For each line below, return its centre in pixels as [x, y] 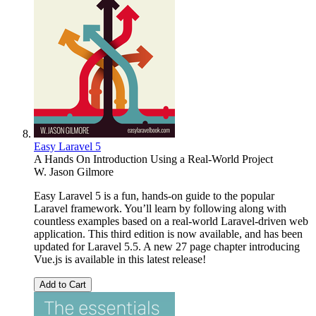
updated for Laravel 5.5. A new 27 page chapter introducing [167, 246]
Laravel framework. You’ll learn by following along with [160, 208]
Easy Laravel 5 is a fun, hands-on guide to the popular [154, 195]
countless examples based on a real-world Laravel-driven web [171, 221]
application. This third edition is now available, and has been [168, 233]
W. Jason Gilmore [74, 171]
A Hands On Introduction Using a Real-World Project [153, 159]
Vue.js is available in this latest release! [120, 259]
